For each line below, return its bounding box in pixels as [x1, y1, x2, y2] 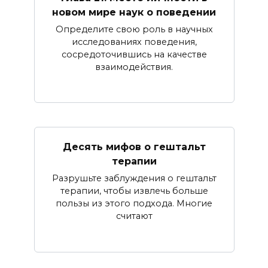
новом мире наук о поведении [52, 6, 216, 18]
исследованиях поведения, [71, 36, 197, 47]
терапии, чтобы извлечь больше [60, 185, 208, 196]
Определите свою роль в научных [55, 23, 213, 35]
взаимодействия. [95, 61, 173, 72]
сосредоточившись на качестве [61, 48, 207, 60]
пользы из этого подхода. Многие [56, 197, 212, 209]
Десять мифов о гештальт [62, 141, 206, 153]
